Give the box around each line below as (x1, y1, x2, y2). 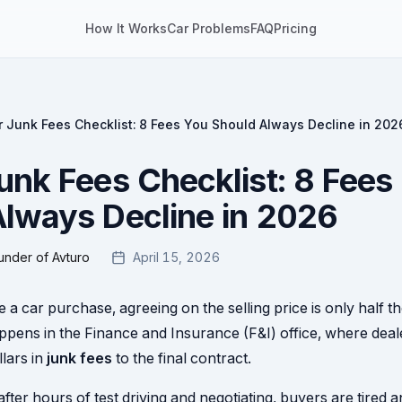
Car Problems (167, 21, 250, 36)
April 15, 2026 (133, 249, 220, 265)
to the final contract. (112, 349, 251, 367)
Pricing (274, 21, 317, 36)
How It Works (85, 21, 167, 36)
